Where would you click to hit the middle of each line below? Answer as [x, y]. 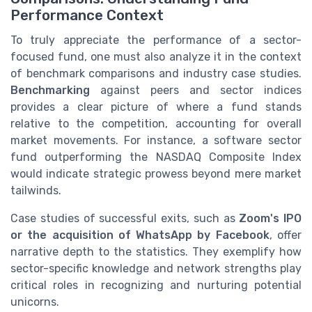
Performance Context [87, 15]
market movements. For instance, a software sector [156, 140]
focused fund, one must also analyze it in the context [156, 56]
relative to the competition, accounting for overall [156, 123]
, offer [286, 235]
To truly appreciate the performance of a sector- [156, 40]
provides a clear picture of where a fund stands [156, 107]
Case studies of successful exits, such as [125, 218]
